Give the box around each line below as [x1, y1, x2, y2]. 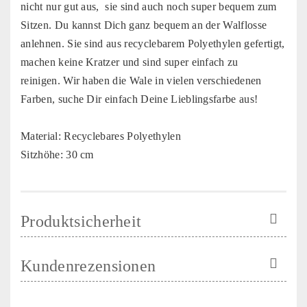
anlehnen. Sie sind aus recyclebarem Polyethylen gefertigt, [21, 37, 285, 49]
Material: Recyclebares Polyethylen [21, 130, 181, 142]
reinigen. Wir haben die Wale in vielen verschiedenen [21, 74, 262, 86]
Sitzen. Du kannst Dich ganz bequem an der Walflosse [21, 19, 267, 31]
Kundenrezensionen [21, 256, 156, 275]
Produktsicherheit [21, 212, 142, 230]
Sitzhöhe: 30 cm [21, 148, 97, 160]
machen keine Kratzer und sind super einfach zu [21, 56, 238, 68]
